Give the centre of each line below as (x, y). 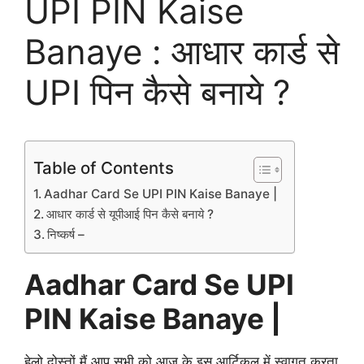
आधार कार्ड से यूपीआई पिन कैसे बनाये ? (132, 214)
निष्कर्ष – (68, 235)
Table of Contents (104, 168)
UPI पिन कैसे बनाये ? (157, 93)
